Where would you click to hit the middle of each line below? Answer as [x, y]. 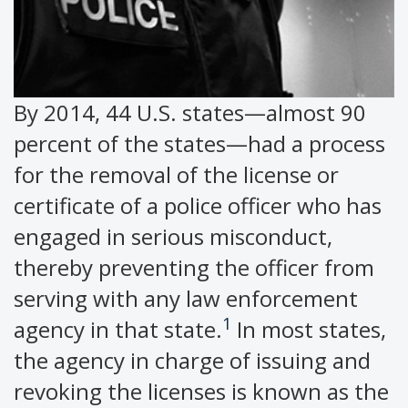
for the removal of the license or [176, 175]
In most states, [309, 330]
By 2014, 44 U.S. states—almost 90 [190, 113]
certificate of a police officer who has [198, 206]
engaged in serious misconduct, [173, 237]
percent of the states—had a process [199, 144]
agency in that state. [118, 330]
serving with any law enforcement [186, 299]
